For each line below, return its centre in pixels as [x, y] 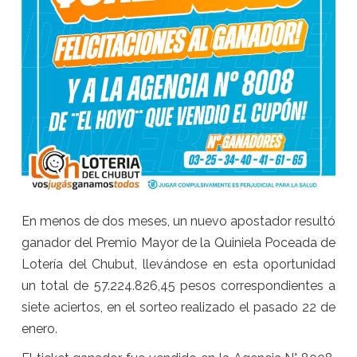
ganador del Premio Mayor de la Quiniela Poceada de [178, 242]
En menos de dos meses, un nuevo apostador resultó [178, 221]
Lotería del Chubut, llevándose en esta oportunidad [178, 264]
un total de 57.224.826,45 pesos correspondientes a [178, 285]
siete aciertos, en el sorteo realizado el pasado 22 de [178, 307]
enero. [39, 328]
